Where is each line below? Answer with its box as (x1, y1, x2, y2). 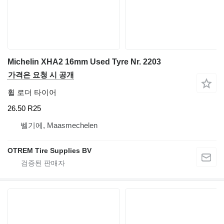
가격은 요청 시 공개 (8, 70, 74, 79)
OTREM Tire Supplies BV (7, 146, 91, 154)
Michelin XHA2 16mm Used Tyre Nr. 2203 (7, 57, 161, 66)
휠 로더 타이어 (7, 88, 56, 97)
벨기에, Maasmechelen (20, 120, 97, 129)
